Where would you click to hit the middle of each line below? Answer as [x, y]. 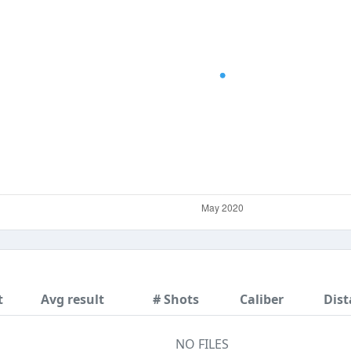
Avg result [72, 299]
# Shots [176, 299]
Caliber [262, 299]
